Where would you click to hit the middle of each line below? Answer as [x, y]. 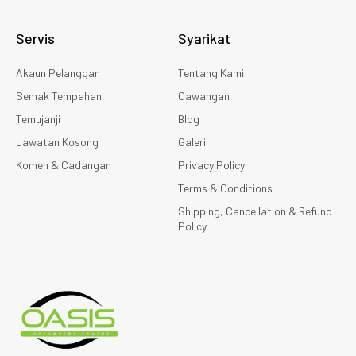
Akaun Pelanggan [58, 72]
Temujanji [38, 118]
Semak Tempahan [59, 95]
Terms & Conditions [225, 188]
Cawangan [204, 95]
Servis [35, 38]
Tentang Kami [211, 72]
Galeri [192, 141]
